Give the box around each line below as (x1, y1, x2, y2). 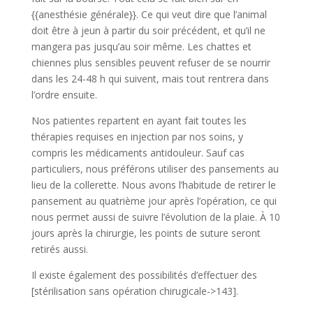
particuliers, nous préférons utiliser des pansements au (31, 161, 279, 175)
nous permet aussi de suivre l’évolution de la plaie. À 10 (31, 210, 280, 224)
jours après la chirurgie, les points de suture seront (31, 226, 261, 240)
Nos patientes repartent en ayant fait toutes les (31, 113, 247, 127)
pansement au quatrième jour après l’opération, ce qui (31, 194, 277, 208)
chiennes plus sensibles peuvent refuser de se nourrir (31, 55, 270, 69)
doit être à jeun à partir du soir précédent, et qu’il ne (31, 23, 265, 37)
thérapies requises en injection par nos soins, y (31, 129, 243, 143)
